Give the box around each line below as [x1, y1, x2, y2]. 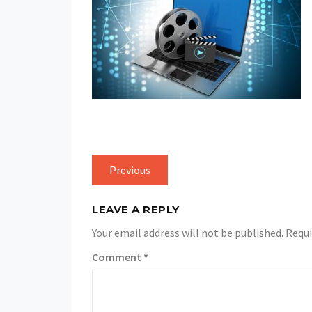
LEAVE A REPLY [92, 203, 180, 216]
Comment [92, 250, 143, 264]
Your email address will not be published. [92, 226, 283, 240]
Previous [109, 163, 150, 177]
